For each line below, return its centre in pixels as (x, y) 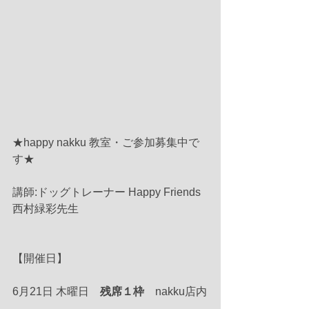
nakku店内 (176, 292)
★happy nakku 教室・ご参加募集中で (106, 143)
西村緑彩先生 (46, 209)
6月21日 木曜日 (56, 292)
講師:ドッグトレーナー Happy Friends (108, 192)
